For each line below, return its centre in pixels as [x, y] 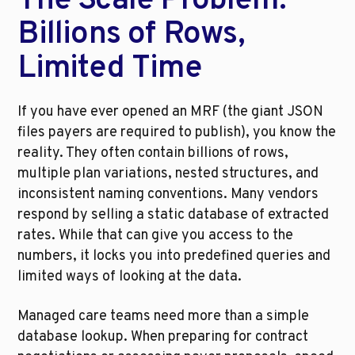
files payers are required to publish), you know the [177, 133]
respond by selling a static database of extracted [174, 216]
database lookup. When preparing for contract [163, 338]
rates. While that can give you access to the [156, 236]
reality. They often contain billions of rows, [153, 154]
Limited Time [109, 69]
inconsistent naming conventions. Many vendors [168, 195]
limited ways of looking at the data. [130, 277]
